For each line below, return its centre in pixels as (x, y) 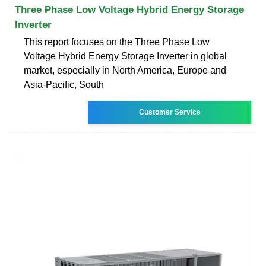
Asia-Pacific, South (64, 84)
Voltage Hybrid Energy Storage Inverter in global (125, 56)
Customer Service (170, 112)
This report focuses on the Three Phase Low (117, 42)
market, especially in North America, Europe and (125, 70)
